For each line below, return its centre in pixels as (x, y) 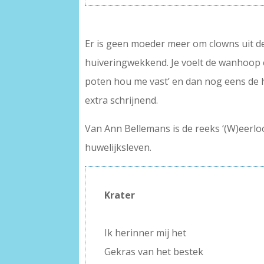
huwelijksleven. (118, 147)
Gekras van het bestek (154, 251)
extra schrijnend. (122, 100)
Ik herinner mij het (146, 232)
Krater (120, 195)
